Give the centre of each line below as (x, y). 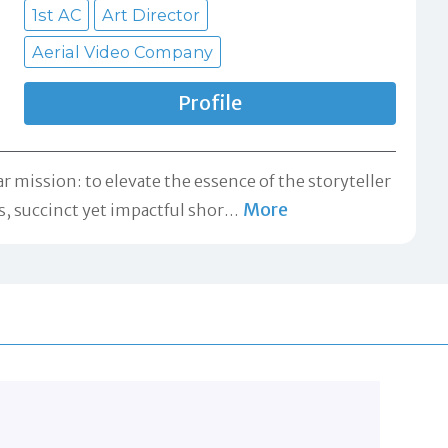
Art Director (151, 15)
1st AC (56, 15)
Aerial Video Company (122, 52)
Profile (210, 103)
